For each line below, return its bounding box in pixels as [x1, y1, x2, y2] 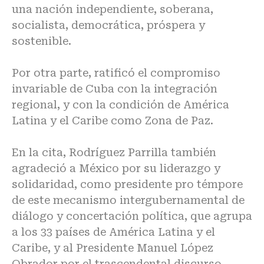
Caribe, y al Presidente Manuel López [12, 242, 213, 254]
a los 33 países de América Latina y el [12, 226, 215, 238]
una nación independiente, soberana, [12, 3, 213, 15]
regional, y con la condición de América [12, 98, 229, 111]
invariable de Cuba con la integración [12, 82, 217, 95]
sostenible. [12, 35, 71, 47]
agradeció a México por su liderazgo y [12, 162, 220, 174]
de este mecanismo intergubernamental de [12, 194, 245, 206]
